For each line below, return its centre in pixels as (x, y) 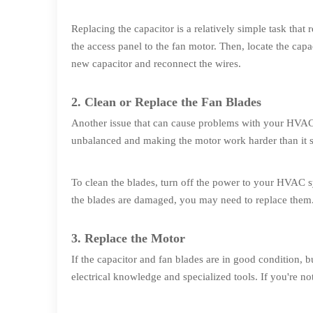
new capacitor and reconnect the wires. (156, 64)
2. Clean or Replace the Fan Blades (166, 102)
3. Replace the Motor (128, 238)
